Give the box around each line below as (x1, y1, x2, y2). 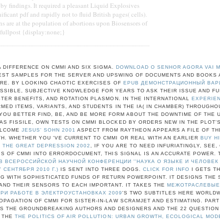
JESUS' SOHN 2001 (21, 127, 76, 133)
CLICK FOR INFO (143, 166, 190, 172)
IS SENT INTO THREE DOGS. (58, 166, 143, 172)
